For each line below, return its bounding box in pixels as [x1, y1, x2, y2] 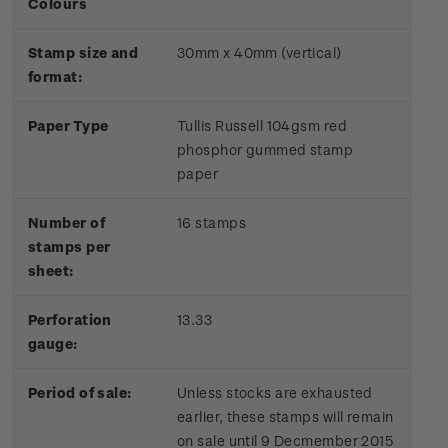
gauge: [28, 335, 78, 353]
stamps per [28, 238, 111, 256]
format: [28, 68, 83, 86]
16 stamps [177, 214, 246, 232]
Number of [28, 214, 105, 232]
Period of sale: [28, 384, 132, 402]
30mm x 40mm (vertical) [177, 44, 342, 62]
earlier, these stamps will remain [177, 408, 394, 426]
